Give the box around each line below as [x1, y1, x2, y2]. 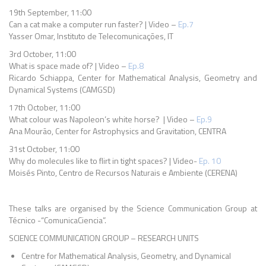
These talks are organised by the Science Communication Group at [9, 202, 257, 214]
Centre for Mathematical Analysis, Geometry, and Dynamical [21, 249, 231, 262]
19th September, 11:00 [9, 6, 91, 18]
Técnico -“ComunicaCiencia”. [9, 214, 106, 226]
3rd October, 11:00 [9, 47, 76, 60]
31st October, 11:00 [9, 142, 80, 155]
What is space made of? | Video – [9, 59, 128, 72]
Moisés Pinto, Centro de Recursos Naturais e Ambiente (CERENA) [9, 166, 237, 179]
